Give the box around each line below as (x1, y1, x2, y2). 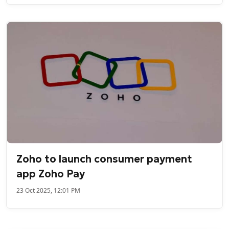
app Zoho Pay (16, 167, 85, 180)
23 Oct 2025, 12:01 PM (16, 186, 81, 195)
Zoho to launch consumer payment (16, 152, 193, 166)
